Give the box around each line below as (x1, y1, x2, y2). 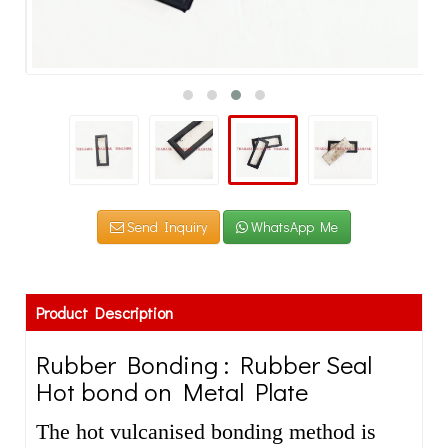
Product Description (36, 302, 173, 323)
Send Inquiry (124, 217, 207, 236)
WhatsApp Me (248, 217, 338, 236)
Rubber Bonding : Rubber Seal (36, 348, 372, 381)
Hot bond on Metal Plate (36, 375, 308, 408)
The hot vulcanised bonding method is (36, 419, 376, 444)
